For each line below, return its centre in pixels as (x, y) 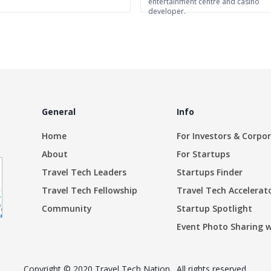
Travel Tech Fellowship (90, 190)
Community (67, 208)
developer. (167, 11)
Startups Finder (210, 172)
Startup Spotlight (214, 208)
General (59, 112)
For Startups (203, 154)
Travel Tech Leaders (84, 172)
